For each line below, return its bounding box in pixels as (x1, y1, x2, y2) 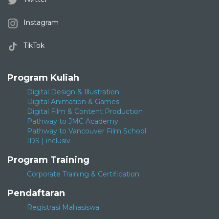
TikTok (22, 41, 44, 50)
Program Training (7, 154, 89, 166)
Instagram (22, 18, 59, 27)
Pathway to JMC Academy (27, 117, 118, 126)
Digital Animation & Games (27, 97, 119, 107)
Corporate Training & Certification (27, 170, 139, 179)
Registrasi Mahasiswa (27, 203, 99, 212)
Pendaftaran (7, 188, 65, 199)
